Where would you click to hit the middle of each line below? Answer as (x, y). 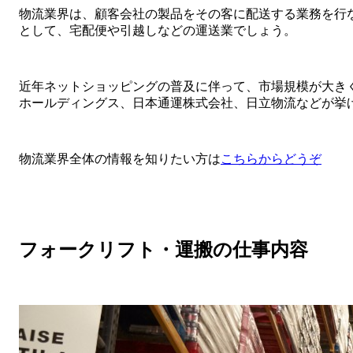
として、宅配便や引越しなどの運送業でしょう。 (158, 31)
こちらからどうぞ (271, 159)
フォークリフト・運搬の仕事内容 (163, 250)
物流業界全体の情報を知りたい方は (120, 159)
